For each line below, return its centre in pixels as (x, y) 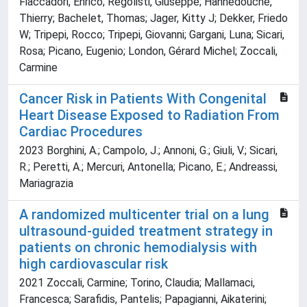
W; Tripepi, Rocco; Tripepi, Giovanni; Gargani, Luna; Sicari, (152, 35)
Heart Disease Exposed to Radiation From (149, 115)
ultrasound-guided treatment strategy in (146, 231)
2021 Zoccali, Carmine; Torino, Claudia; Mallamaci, (137, 283)
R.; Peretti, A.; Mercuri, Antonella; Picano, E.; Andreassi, (148, 167)
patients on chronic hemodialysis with (138, 248)
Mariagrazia (46, 184)
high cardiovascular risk (94, 264)
